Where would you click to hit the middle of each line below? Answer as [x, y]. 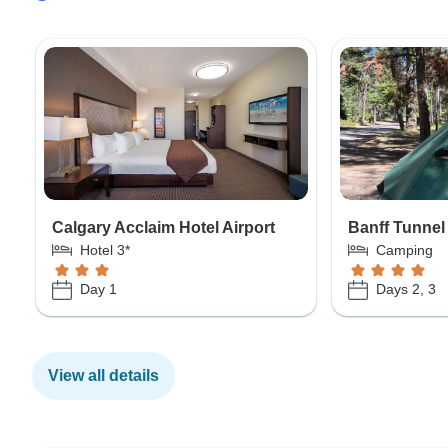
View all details [103, 375]
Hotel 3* [105, 249]
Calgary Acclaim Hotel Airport [163, 227]
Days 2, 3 [406, 289]
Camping [405, 249]
